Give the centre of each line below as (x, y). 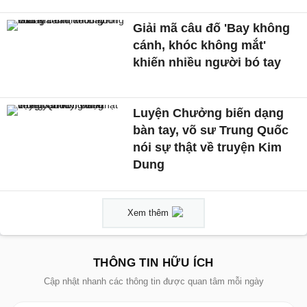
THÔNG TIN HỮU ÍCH (153, 262)
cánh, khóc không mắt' (200, 46)
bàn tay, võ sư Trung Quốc (211, 130)
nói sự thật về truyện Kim (208, 147)
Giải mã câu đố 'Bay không (212, 28)
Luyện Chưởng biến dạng (209, 113)
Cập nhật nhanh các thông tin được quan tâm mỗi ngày (153, 281)
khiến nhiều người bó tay (207, 63)
